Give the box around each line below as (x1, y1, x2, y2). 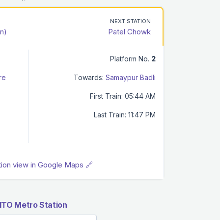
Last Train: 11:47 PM (94, 110, 156, 119)
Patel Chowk (108, 27, 151, 36)
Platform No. (110, 54, 151, 63)
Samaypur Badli (106, 73, 156, 82)
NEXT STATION (110, 17, 151, 25)
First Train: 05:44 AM (90, 91, 156, 100)
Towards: (74, 73, 104, 82)
